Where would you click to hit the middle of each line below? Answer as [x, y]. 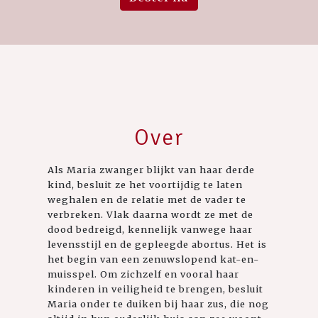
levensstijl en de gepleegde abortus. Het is [158, 244]
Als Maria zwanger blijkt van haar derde [152, 169]
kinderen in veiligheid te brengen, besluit [156, 289]
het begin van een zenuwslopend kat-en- [154, 259]
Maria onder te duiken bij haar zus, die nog [159, 303]
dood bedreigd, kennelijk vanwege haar [150, 229]
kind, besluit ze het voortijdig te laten [146, 184]
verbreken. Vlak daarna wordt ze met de [151, 214]
